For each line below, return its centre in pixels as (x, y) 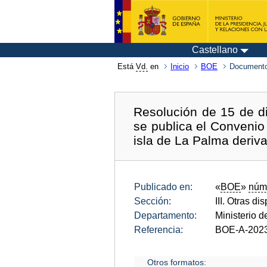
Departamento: (165, 215)
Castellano (215, 50)
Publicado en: (163, 187)
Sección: (153, 201)
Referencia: (159, 229)
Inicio (180, 66)
